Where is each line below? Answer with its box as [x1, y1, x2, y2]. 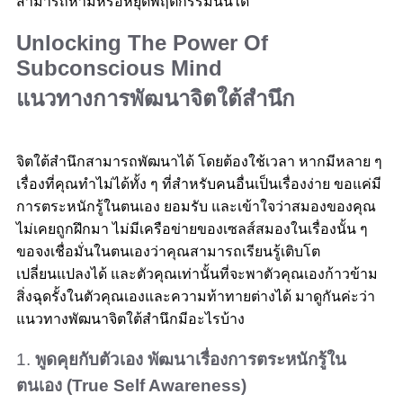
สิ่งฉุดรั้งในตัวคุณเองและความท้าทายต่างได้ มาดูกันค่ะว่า [16, 288, 375, 304]
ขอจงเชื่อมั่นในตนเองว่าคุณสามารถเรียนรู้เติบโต [16, 243, 320, 259]
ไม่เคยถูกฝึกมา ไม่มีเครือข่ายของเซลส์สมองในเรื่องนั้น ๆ [16, 220, 368, 237]
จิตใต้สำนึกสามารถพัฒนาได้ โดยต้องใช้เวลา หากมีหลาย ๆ [16, 153, 382, 169]
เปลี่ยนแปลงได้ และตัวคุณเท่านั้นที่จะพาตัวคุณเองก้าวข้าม [16, 265, 378, 282]
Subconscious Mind [16, 55, 222, 80]
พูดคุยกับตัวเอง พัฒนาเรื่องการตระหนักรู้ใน [35, 350, 346, 370]
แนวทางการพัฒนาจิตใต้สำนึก [16, 85, 295, 111]
